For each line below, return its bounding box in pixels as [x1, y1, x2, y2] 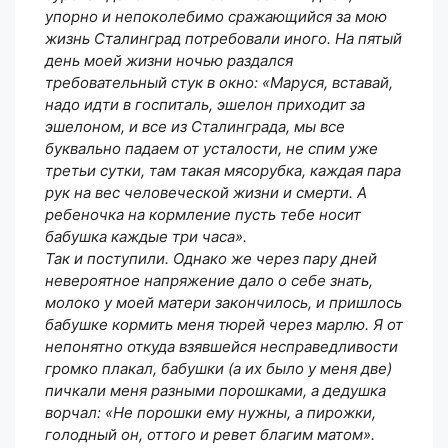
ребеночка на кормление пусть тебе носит [45, 204, 361, 224]
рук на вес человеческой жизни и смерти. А [45, 182, 367, 202]
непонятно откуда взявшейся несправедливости [45, 336, 398, 356]
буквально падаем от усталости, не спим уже [45, 138, 378, 158]
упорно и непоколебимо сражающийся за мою [45, 6, 387, 26]
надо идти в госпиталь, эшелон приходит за [45, 94, 365, 114]
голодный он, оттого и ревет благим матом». [45, 424, 375, 444]
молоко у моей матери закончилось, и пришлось [45, 292, 402, 312]
